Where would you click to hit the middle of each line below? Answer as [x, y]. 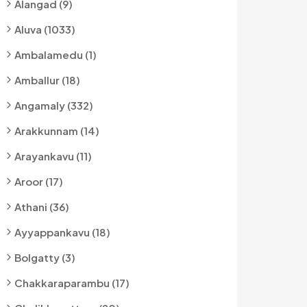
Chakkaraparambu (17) [72, 283]
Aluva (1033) [45, 29]
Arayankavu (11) [53, 156]
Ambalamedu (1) [56, 54]
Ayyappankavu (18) [62, 232]
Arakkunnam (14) [57, 131]
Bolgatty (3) [45, 257]
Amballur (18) [47, 80]
